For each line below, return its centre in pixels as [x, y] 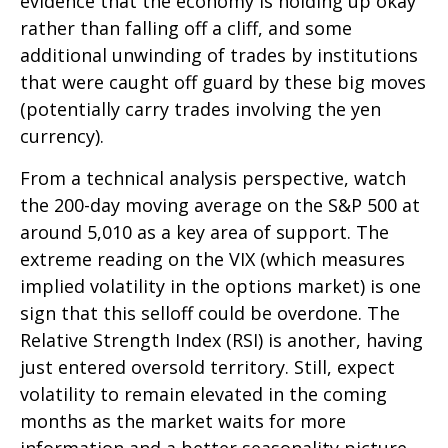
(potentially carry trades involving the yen [200, 109]
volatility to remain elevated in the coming [203, 394]
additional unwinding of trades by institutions [219, 55]
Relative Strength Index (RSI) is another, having [221, 340]
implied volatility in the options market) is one [220, 286]
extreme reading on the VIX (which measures [212, 259]
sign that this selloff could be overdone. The [210, 313]
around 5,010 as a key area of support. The [204, 232]
